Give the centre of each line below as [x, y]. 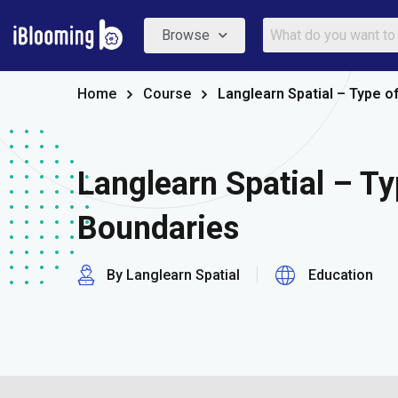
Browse [186, 35]
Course [167, 94]
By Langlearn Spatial [173, 275]
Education [341, 275]
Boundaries [158, 228]
